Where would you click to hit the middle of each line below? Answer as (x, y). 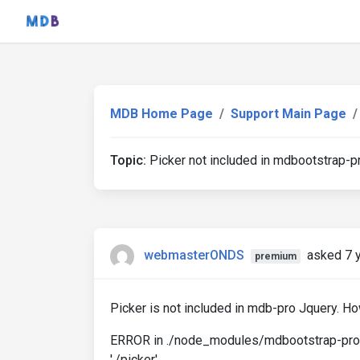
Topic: (128, 160)
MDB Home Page (162, 114)
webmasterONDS (194, 256)
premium (275, 257)
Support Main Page (288, 114)
